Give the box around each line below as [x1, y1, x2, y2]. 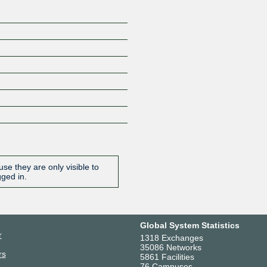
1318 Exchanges [139, 232, 203, 243]
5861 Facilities [139, 252, 194, 262]
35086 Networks [139, 242, 201, 252]
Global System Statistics [139, 220, 240, 230]
